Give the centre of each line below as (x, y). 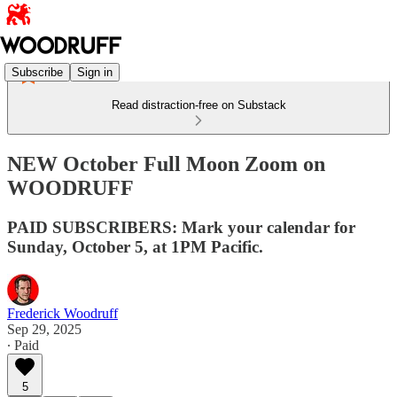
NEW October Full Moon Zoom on (166, 163)
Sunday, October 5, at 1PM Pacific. (135, 246)
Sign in (95, 72)
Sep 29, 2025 (44, 329)
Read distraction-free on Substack (198, 105)
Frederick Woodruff (62, 313)
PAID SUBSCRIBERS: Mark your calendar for (181, 227)
